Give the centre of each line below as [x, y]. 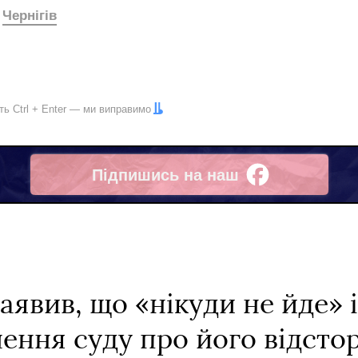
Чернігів [30, 16]
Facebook [128, 185]
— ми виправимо [109, 109]
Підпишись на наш [165, 175]
